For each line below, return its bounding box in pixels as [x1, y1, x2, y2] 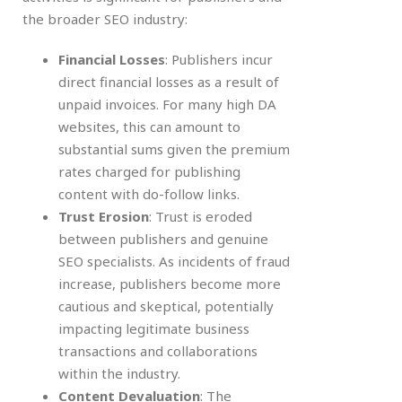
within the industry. [58, 363, 180, 382]
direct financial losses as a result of [58, 72, 279, 91]
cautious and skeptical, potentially [58, 296, 274, 315]
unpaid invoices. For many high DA [58, 94, 276, 113]
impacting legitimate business [58, 319, 249, 337]
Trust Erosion [58, 206, 149, 225]
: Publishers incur [165, 49, 273, 68]
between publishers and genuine [58, 229, 268, 248]
